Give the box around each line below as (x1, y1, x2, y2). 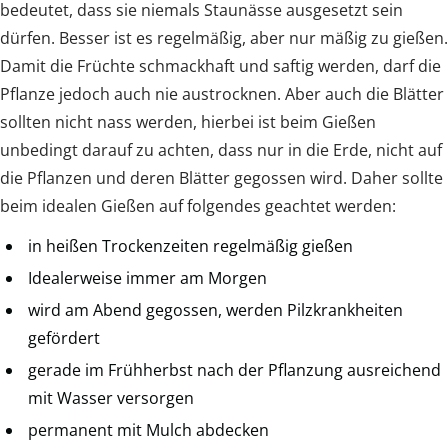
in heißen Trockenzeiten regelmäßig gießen (28, 235, 353, 258)
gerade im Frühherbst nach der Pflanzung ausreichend (28, 359, 441, 382)
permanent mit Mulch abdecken (28, 419, 269, 442)
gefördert (28, 327, 100, 350)
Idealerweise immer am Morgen (28, 267, 267, 290)
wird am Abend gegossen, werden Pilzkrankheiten (28, 299, 403, 322)
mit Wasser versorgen (28, 387, 194, 410)
